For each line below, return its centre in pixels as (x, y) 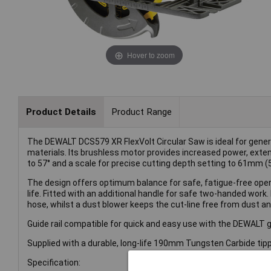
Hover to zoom (151, 54)
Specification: (54, 263)
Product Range (141, 112)
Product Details (61, 112)
